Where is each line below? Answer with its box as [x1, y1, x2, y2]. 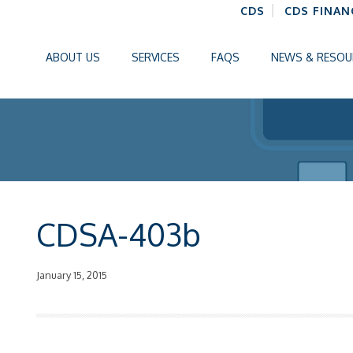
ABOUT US [46, 50, 100, 64]
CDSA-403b [36, 214, 202, 254]
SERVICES [132, 50, 180, 64]
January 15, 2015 [36, 269, 108, 281]
